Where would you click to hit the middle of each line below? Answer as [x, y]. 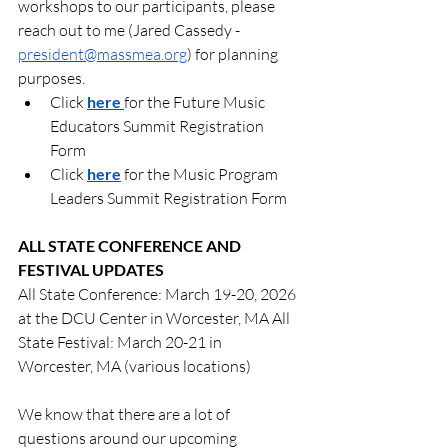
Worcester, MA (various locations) [134, 366]
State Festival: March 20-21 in [121, 342]
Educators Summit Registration [158, 126]
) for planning [234, 54]
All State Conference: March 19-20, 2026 [158, 294]
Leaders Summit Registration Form [168, 198]
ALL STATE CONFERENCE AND [131, 246]
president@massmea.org [102, 54]
